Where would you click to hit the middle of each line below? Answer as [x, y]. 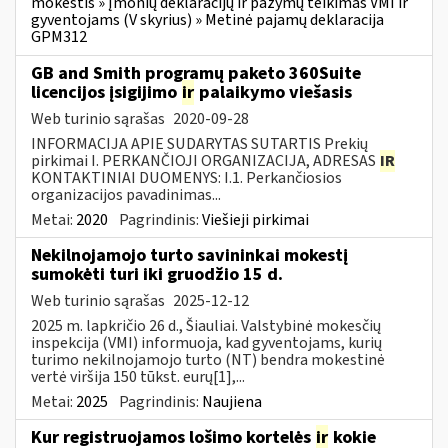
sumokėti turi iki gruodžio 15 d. [157, 274]
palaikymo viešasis [273, 92]
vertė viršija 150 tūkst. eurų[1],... [138, 376]
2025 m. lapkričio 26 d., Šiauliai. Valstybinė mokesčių [206, 325]
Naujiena [232, 401]
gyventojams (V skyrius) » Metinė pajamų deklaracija [207, 20]
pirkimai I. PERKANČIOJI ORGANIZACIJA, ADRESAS [205, 160]
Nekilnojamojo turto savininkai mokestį [189, 255]
